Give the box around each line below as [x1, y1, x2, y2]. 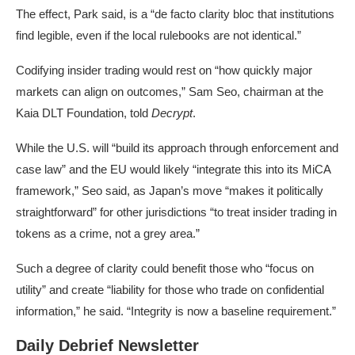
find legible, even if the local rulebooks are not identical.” [16, 29, 301, 43]
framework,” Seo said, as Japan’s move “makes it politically [16, 184, 323, 198]
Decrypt [151, 106, 193, 120]
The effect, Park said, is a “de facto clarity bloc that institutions [16, 7, 334, 21]
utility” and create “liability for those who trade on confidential [16, 283, 324, 297]
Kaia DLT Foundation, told [16, 106, 151, 120]
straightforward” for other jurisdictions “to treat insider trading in [16, 205, 337, 219]
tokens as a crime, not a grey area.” [16, 227, 200, 241]
